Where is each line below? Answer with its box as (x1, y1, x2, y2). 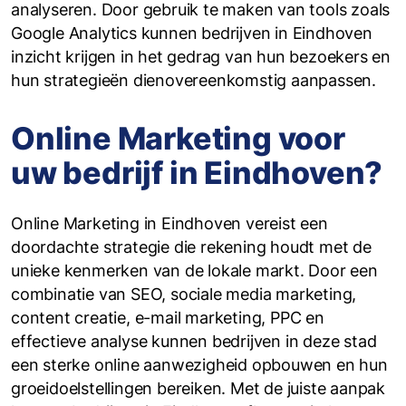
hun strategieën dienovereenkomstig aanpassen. (11, 71, 376, 90)
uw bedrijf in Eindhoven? (11, 154, 383, 191)
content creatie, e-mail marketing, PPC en (11, 308, 324, 327)
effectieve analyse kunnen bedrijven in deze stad (11, 332, 377, 351)
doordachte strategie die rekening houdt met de (11, 237, 372, 256)
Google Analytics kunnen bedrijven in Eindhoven (11, 24, 372, 43)
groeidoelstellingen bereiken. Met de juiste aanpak (11, 379, 385, 398)
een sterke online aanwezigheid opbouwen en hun (11, 355, 388, 374)
